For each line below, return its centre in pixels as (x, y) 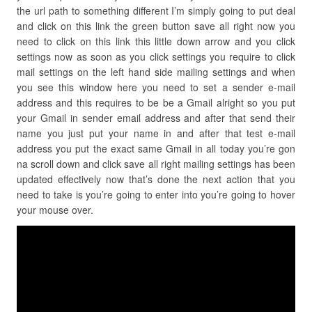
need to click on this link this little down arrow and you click (156, 41)
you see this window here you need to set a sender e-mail (156, 87)
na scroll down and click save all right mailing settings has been (156, 164)
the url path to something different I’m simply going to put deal (156, 10)
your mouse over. (55, 210)
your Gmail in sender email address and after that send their (156, 118)
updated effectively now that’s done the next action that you (156, 179)
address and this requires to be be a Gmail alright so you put (156, 102)
